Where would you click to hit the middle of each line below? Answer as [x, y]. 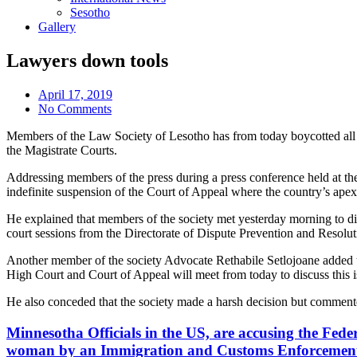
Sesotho [90, 12]
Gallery [57, 27]
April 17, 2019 [75, 94]
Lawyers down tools [87, 60]
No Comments [75, 108]
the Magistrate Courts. [62, 150]
